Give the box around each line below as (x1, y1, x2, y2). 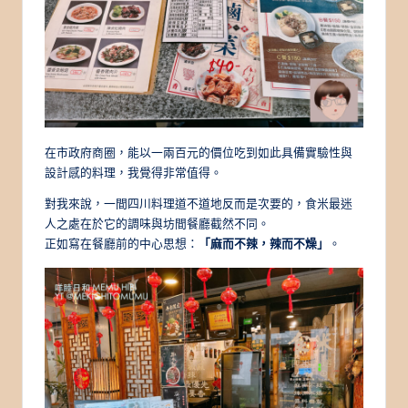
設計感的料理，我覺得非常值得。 (45, 164, 222, 179)
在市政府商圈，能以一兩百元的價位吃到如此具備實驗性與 (45, 144, 352, 159)
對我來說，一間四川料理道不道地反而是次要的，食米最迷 (45, 195, 352, 210)
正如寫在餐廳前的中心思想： (45, 235, 199, 250)
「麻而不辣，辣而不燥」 (199, 235, 329, 250)
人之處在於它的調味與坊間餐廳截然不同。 (45, 215, 270, 230)
